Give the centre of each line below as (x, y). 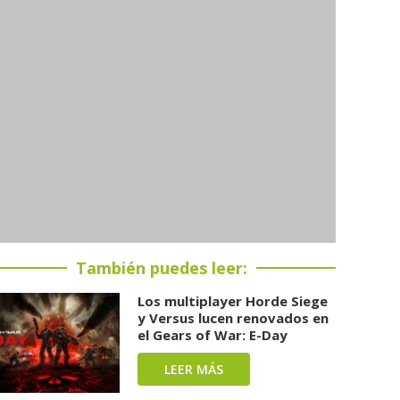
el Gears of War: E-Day (213, 334)
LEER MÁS (194, 369)
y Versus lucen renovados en (233, 317)
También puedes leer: (162, 267)
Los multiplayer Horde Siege (233, 300)
